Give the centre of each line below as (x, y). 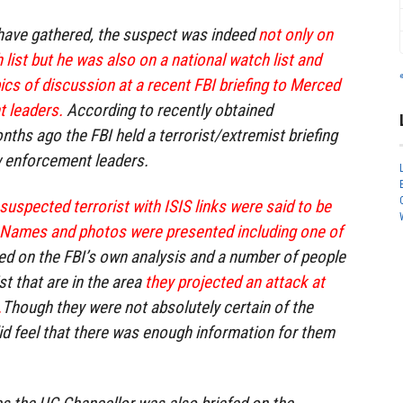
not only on (296, 35)
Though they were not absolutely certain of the (157, 308)
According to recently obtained (168, 111)
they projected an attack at (235, 282)
